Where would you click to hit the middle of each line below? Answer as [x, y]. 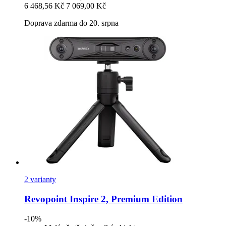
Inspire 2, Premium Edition [125, 199]
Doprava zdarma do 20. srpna [71, 23]
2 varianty [40, 180]
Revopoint [46, 199]
